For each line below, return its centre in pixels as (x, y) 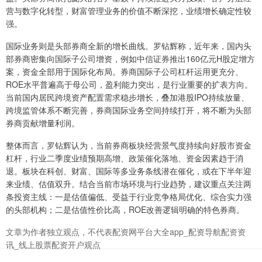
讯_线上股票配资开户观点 (53, 245)
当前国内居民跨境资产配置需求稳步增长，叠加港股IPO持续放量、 (127, 97)
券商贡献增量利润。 (43, 123)
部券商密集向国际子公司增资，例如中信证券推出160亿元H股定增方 (130, 59)
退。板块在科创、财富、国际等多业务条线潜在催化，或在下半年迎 (129, 171)
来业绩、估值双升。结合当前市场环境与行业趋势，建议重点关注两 (129, 184)
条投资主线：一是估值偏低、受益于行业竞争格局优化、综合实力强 (129, 197)
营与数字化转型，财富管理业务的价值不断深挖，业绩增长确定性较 (129, 11)
